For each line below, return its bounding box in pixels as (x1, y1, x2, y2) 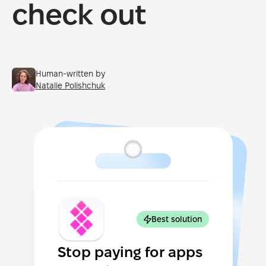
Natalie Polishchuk (36, 81, 105, 90)
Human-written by (36, 69, 105, 78)
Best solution (151, 214, 202, 224)
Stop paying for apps (57, 244, 202, 260)
